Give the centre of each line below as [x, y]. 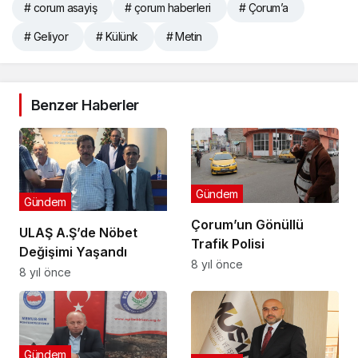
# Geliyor [46, 36]
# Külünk [117, 36]
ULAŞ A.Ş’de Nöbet [78, 232]
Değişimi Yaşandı [73, 251]
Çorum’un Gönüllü [247, 224]
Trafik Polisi [228, 243]
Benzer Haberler [85, 105]
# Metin [184, 36]
